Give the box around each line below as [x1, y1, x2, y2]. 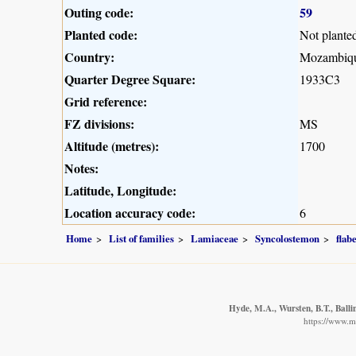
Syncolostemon [255, 230, 319, 246]
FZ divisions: [64, 114, 134, 133]
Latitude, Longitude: [64, 181, 176, 200]
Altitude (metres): [64, 137, 159, 156]
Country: [64, 48, 114, 67]
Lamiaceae [191, 230, 238, 246]
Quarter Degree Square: [64, 70, 195, 89]
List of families [109, 230, 174, 246]
